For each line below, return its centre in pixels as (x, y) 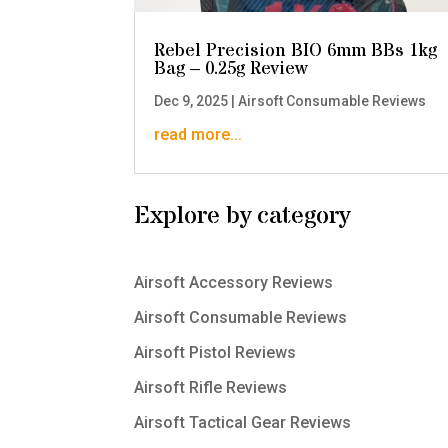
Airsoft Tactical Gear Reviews (243, 422)
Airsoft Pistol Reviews (215, 352)
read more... (198, 135)
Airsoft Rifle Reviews (211, 387)
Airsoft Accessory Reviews (234, 282)
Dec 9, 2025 (191, 101)
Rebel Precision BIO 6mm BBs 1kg (296, 51)
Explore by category (242, 215)
